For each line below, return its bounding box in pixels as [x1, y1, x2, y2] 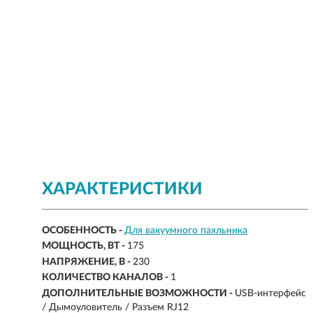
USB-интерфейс [235, 289, 306, 299]
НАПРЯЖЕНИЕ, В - [42, 257, 133, 268]
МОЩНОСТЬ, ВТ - [42, 241, 127, 252]
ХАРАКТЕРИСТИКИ [42, 181, 203, 198]
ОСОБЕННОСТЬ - [42, 226, 124, 236]
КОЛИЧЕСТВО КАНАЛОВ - [42, 272, 170, 283]
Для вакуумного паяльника [124, 226, 247, 236]
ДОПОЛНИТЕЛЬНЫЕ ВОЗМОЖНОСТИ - [42, 289, 235, 299]
